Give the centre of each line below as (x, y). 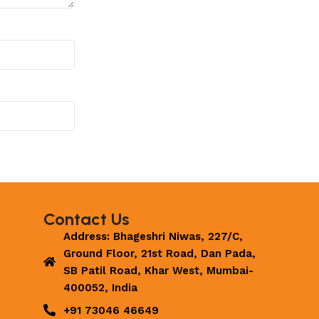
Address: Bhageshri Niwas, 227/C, (153, 236)
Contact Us (87, 219)
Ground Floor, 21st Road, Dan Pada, (160, 253)
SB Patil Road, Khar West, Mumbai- (159, 270)
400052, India (101, 287)
